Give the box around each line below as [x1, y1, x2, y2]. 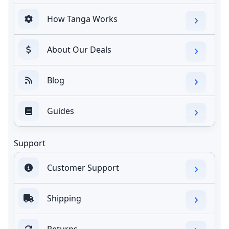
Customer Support [47, 162, 119, 173]
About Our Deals [47, 43, 111, 55]
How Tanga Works [47, 13, 118, 25]
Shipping [47, 192, 81, 204]
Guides [47, 105, 74, 117]
